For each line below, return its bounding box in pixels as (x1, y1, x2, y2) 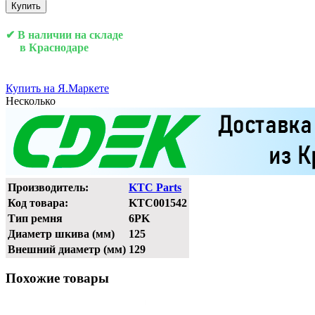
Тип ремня (8, 212, 63, 224)
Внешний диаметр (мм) (8, 243, 126, 255)
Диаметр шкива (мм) (8, 227, 115, 240)
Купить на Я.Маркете (6, 82, 109, 94)
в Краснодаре (6, 41, 89, 54)
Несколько (6, 94, 56, 107)
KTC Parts (129, 181, 181, 193)
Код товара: (8, 196, 68, 209)
